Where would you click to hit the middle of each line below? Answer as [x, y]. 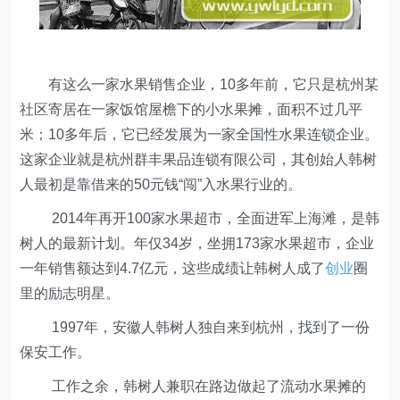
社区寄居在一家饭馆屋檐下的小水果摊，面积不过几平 [192, 109]
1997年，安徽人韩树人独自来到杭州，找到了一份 [195, 327]
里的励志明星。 [70, 293]
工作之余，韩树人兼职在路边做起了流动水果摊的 [193, 386]
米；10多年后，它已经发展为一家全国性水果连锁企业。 [200, 134]
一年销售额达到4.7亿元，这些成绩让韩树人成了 [173, 268]
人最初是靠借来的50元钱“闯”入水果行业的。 [161, 184]
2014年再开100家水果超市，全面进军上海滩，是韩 [200, 218]
